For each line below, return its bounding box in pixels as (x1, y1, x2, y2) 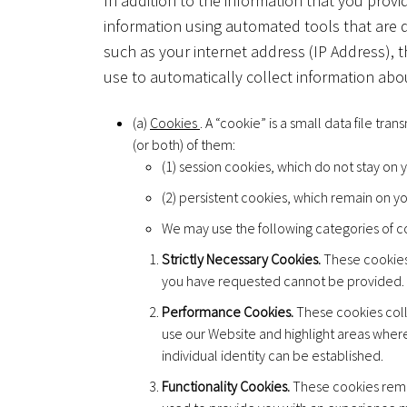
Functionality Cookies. (162, 376, 290, 395)
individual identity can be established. (162, 345, 383, 364)
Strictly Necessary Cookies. (162, 249, 321, 268)
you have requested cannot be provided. (162, 271, 404, 290)
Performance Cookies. (162, 302, 293, 321)
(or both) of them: (133, 134, 235, 154)
